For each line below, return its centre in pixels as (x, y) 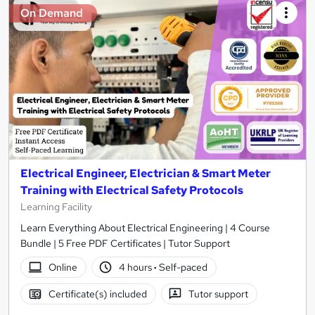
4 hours (137, 268)
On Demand (52, 13)
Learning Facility (56, 207)
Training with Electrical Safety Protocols (132, 191)
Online (63, 268)
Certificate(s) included (97, 294)
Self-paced (182, 268)
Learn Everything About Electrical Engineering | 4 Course (145, 228)
